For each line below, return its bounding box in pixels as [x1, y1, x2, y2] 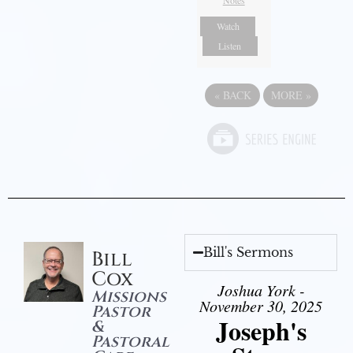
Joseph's [215, 312, 307, 350]
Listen [218, 39, 242, 53]
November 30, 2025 [199, 295, 322, 317]
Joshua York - [217, 280, 305, 301]
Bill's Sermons [203, 244, 294, 261]
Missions [91, 286, 166, 308]
